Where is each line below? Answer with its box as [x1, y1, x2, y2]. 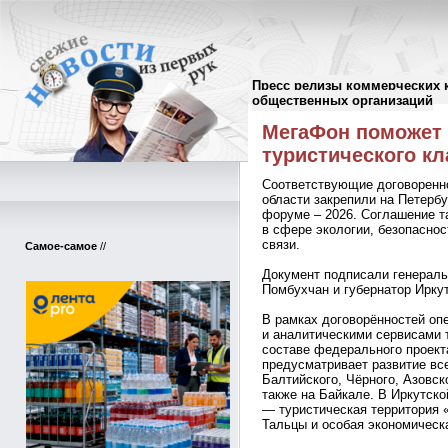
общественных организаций [252, 93, 433, 108]
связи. [262, 237, 300, 252]
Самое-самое [25, 240, 97, 252]
